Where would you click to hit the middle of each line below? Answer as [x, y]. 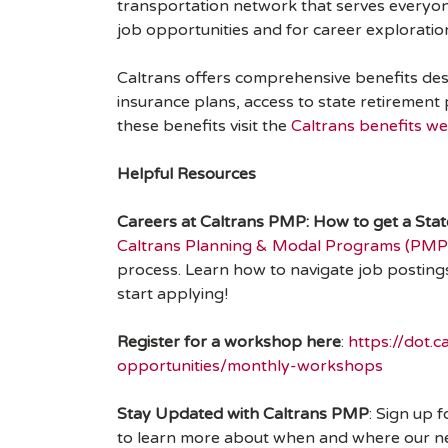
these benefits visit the [204, 126]
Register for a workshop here [229, 342]
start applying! [172, 294]
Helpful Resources [186, 174]
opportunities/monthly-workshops [250, 366]
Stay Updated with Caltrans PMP [243, 414]
